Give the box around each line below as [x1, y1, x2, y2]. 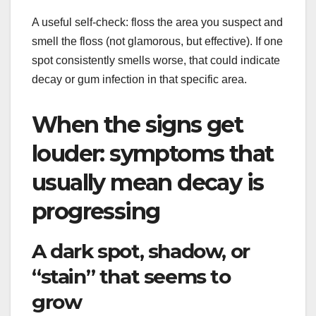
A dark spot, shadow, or [32, 238, 250, 263]
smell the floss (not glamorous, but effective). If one [32, 35, 283, 47]
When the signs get [32, 110, 243, 138]
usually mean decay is [32, 168, 264, 196]
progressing [32, 197, 160, 225]
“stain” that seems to [32, 264, 231, 288]
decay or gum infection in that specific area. [32, 73, 247, 85]
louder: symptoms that [32, 139, 274, 167]
